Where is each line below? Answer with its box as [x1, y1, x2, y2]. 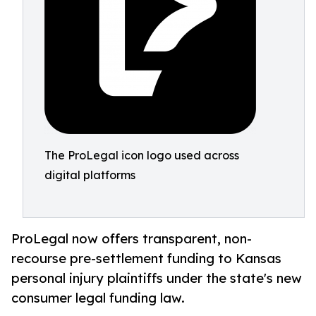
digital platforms [44, 168, 135, 182]
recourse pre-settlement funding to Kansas [11, 250, 281, 267]
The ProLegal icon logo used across [44, 148, 239, 162]
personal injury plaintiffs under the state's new [11, 270, 302, 286]
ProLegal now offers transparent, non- [11, 231, 252, 247]
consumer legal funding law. [11, 290, 185, 306]
